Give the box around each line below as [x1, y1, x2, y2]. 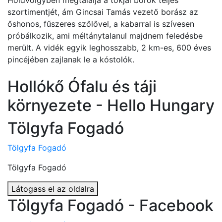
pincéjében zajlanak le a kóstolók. [7, 55, 134, 64]
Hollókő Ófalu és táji [7, 77, 157, 96]
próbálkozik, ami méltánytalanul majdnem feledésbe [7, 31, 203, 41]
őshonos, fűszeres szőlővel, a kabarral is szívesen [7, 19, 194, 29]
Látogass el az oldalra [11, 184, 94, 194]
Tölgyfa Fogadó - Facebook [7, 196, 214, 215]
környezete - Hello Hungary [7, 96, 215, 115]
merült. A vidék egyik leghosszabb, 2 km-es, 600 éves [7, 43, 211, 53]
